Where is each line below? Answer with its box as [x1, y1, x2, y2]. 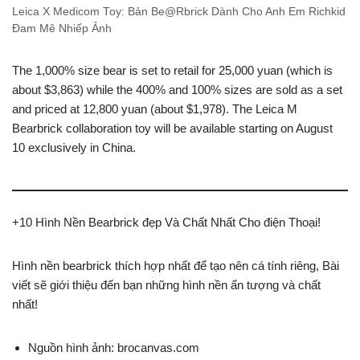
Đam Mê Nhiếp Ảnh [12, 22, 112, 35]
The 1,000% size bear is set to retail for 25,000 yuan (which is [12, 63, 333, 77]
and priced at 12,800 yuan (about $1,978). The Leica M [12, 102, 297, 116]
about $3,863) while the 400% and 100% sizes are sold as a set [12, 83, 342, 96]
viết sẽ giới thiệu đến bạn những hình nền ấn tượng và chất [12, 278, 321, 292]
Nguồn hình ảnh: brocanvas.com [28, 341, 199, 354]
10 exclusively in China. [12, 141, 136, 154]
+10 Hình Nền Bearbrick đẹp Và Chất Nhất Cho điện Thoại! [12, 215, 321, 229]
